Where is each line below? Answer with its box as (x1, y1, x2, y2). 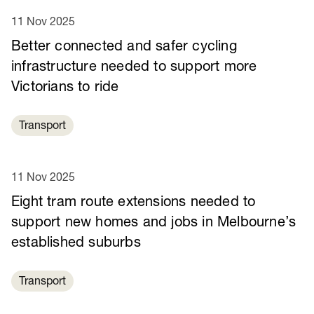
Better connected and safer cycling (11, 40, 237, 55)
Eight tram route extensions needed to (11, 196, 256, 210)
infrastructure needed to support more (11, 60, 257, 75)
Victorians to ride (11, 81, 119, 95)
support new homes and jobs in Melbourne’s (11, 216, 296, 231)
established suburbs (11, 236, 141, 251)
